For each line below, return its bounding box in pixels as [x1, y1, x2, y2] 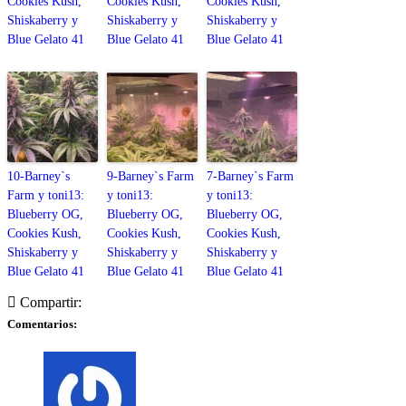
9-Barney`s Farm [107, 169, 194, 184]
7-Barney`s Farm [207, 169, 294, 184]
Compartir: [20, 295, 82, 311]
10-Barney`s [7, 169, 70, 184]
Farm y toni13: [7, 188, 84, 203]
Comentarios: [7, 316, 77, 331]
